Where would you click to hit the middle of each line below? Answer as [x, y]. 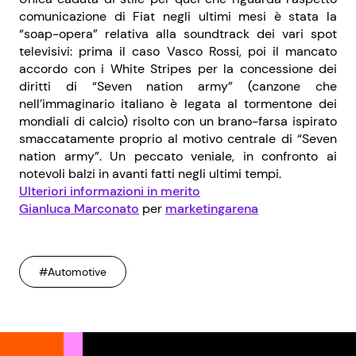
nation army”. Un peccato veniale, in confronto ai [178, 156]
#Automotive [73, 272]
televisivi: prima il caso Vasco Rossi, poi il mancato [178, 51]
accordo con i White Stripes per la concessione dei [178, 69]
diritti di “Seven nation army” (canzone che [178, 86]
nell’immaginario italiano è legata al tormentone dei [178, 104]
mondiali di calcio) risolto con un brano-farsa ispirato [178, 121]
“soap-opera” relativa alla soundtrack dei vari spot [178, 34]
